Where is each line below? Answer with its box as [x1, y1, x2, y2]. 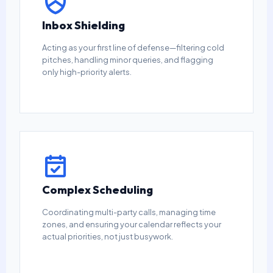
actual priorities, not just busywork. [42, 232, 174, 242]
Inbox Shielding [42, 18, 126, 32]
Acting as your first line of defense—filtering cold [42, 43, 225, 53]
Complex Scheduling [42, 182, 154, 197]
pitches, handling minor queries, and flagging [42, 55, 214, 65]
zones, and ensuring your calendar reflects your [42, 219, 222, 230]
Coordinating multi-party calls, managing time [42, 207, 216, 218]
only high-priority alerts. [42, 67, 132, 77]
